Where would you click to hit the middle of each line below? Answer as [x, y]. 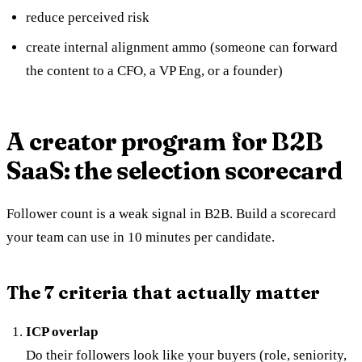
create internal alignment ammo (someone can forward [182, 47]
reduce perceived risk [88, 17]
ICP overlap [62, 331]
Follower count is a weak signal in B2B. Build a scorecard [171, 213]
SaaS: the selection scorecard [175, 170]
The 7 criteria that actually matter [163, 292]
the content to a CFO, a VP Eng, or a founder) [154, 70]
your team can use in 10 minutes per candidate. [141, 237]
